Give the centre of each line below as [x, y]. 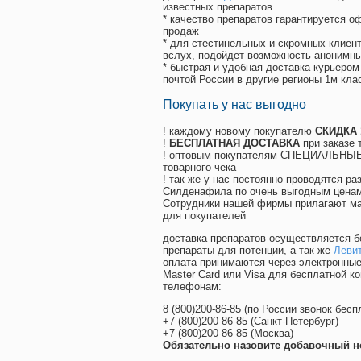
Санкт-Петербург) [296, 322]
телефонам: [192, 287]
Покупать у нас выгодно [234, 105]
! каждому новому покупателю [239, 131]
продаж [181, 31]
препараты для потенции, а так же [248, 251]
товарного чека [199, 168]
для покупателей [204, 216]
